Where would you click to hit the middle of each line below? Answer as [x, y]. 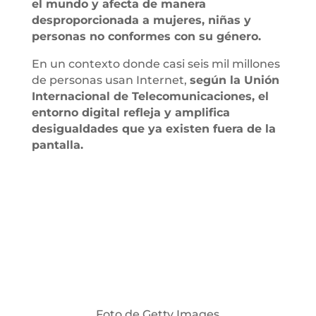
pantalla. [57, 145]
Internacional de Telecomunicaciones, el [150, 96]
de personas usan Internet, [110, 80]
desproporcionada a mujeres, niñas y [141, 20]
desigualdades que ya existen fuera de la [153, 128]
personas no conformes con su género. [146, 36]
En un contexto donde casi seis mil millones [156, 63]
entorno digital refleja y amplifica [130, 112]
